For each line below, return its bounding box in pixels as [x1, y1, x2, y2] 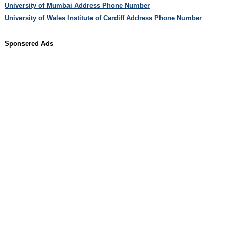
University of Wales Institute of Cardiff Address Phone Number [4, 14, 202, 22]
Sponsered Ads [4, 39, 53, 48]
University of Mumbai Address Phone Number [4, 1, 150, 9]
